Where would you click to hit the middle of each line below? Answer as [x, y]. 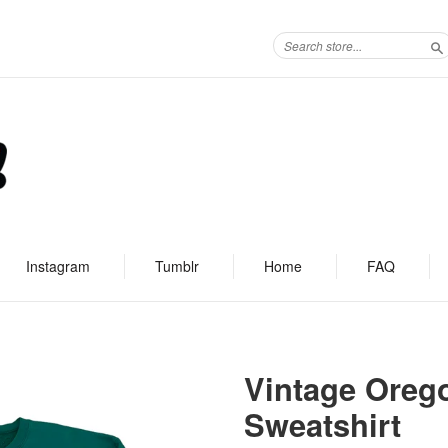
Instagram [57, 266]
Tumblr [176, 266]
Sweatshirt [322, 424]
